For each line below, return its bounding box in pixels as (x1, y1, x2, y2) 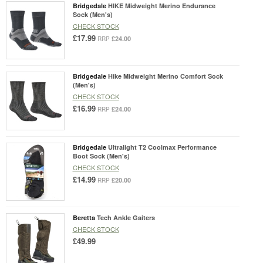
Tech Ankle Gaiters (96, 213, 155, 222)
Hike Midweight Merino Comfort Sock (107, 72, 223, 81)
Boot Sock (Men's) (72, 151, 130, 160)
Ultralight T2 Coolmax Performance (107, 142, 217, 151)
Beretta (72, 213, 95, 222)
